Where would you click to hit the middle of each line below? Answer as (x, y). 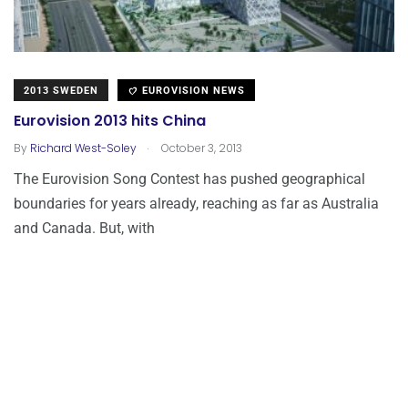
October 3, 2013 (200, 148)
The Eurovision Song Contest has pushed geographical (189, 178)
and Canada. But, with (84, 228)
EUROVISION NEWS (192, 90)
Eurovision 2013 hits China (110, 121)
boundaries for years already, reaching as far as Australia (196, 203)
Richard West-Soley (83, 148)
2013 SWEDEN (61, 90)
